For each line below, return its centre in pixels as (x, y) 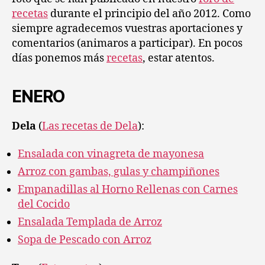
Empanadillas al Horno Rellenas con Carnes (128, 190)
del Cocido (44, 204)
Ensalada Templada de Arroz (90, 222)
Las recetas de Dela (90, 126)
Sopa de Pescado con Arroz (85, 240)
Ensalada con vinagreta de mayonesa (111, 154)
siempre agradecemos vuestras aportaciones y (127, 28)
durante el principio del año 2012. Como (149, 14)
